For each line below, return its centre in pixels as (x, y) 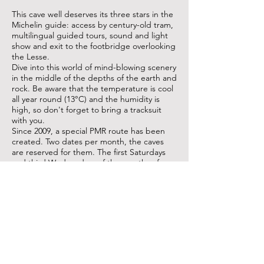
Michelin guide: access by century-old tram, (93, 25)
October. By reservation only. (65, 184)
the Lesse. (31, 57)
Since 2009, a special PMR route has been (88, 131)
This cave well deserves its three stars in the (93, 14)
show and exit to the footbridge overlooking (94, 46)
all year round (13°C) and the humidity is (86, 99)
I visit (94, 213)
